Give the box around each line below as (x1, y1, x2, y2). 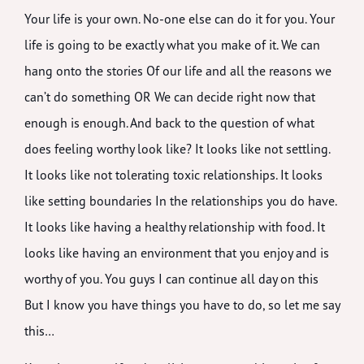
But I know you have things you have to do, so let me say (24, 296, 340, 313)
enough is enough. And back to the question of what (24, 114, 314, 131)
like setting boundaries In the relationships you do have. (24, 192, 336, 209)
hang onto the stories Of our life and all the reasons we (24, 62, 331, 79)
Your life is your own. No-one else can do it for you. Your (24, 10, 335, 27)
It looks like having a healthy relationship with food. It (24, 218, 325, 235)
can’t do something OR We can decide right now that (24, 88, 315, 105)
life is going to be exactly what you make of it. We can (24, 36, 320, 53)
